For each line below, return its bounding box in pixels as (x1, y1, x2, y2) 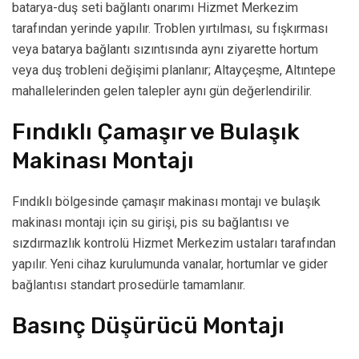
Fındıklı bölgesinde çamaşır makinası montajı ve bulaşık (12, 194, 321, 210)
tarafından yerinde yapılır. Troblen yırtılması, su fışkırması (12, 21, 328, 37)
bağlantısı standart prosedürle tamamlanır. (12, 277, 245, 293)
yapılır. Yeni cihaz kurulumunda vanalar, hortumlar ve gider (12, 256, 328, 272)
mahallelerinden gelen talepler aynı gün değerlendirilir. (12, 83, 312, 99)
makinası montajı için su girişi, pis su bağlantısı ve (12, 215, 289, 231)
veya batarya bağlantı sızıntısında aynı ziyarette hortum (12, 42, 318, 58)
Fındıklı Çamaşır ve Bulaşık (12, 119, 300, 146)
